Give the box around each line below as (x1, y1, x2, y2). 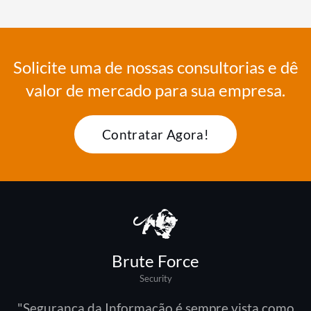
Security (139, 272, 172, 284)
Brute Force (112, 250, 199, 271)
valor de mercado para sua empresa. (26, 79, 285, 100)
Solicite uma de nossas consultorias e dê (12, 56, 299, 77)
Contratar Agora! (101, 126, 210, 142)
